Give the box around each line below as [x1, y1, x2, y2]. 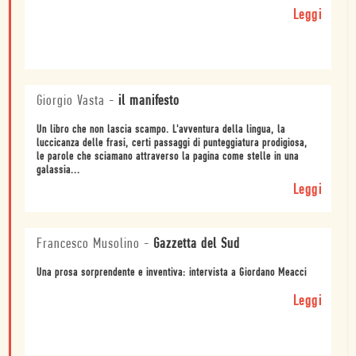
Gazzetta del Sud [153, 236, 240, 252]
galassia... [37, 164, 80, 176]
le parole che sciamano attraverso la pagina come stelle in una [37, 150, 299, 163]
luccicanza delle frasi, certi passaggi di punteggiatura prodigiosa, [37, 137, 308, 149]
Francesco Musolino [37, 236, 140, 252]
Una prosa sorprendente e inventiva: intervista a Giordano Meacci [37, 266, 307, 279]
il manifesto [118, 93, 180, 109]
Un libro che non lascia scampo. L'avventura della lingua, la [37, 123, 285, 136]
